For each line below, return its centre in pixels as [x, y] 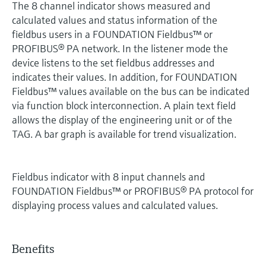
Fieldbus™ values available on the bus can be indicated [131, 91]
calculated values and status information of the [115, 20]
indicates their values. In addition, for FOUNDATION [124, 77]
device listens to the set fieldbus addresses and [113, 63]
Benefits [33, 249]
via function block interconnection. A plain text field [124, 105]
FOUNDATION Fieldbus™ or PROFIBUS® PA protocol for [133, 191]
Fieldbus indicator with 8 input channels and [108, 177]
